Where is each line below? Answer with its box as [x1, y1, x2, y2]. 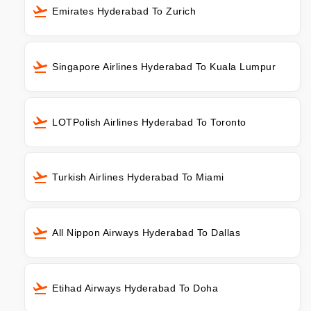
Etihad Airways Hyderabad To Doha [52, 283, 218, 294]
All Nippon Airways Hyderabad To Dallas [52, 227, 240, 239]
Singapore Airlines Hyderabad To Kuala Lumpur [52, 60, 276, 72]
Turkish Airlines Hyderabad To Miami [52, 171, 224, 183]
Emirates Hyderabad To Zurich [52, 5, 196, 17]
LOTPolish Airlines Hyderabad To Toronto [52, 116, 246, 128]
